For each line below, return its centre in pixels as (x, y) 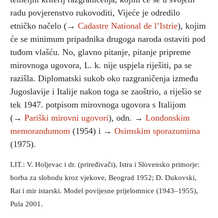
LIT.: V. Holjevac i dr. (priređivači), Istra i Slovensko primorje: (105, 164)
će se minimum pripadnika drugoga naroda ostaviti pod (108, 39)
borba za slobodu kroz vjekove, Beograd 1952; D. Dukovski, (103, 177)
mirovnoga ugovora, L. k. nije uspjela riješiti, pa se (101, 65)
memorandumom (40, 131)
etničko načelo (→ (44, 26)
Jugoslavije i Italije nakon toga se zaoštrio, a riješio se (106, 91)
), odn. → (127, 118)
